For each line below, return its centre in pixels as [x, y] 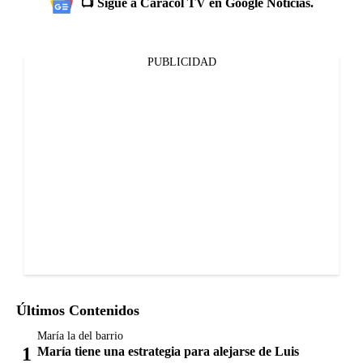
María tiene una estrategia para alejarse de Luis [168, 351]
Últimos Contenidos [78, 310]
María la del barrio [80, 336]
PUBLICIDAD [181, 62]
